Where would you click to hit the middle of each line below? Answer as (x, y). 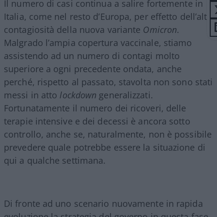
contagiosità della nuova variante (74, 30)
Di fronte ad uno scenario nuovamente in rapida (103, 204)
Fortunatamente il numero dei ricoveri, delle (95, 108)
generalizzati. (125, 95)
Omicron (160, 30)
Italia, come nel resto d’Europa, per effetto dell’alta (108, 17)
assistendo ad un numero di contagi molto (92, 56)
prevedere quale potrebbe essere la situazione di (105, 147)
